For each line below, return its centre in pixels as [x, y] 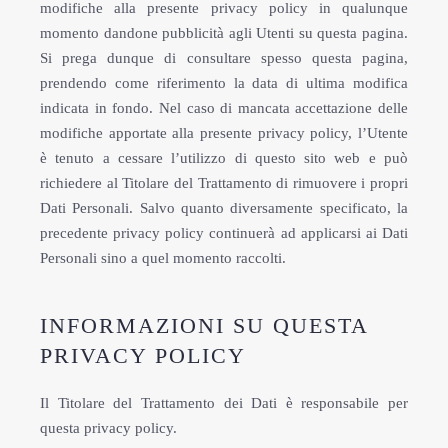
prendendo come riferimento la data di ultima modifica [224, 83]
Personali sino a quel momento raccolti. [163, 258]
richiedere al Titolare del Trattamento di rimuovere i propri [224, 183]
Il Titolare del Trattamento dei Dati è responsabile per [224, 403]
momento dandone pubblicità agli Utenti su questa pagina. [224, 33]
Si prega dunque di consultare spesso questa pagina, [224, 58]
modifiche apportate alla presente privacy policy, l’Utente [224, 133]
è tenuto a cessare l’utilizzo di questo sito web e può [224, 158]
